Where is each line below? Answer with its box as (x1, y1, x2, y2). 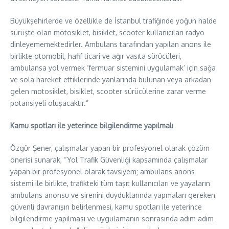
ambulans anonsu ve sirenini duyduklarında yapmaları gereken (10, 190, 215, 199)
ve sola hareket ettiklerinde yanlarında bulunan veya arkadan (10, 75, 211, 84)
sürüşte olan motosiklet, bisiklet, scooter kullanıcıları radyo (10, 28, 204, 37)
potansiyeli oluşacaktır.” (10, 98, 88, 107)
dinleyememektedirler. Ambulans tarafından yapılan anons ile (10, 39, 211, 49)
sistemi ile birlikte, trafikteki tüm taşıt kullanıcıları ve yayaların (10, 178, 210, 188)
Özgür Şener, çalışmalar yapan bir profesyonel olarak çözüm (10, 143, 210, 152)
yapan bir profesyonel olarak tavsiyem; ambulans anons (10, 167, 195, 176)
